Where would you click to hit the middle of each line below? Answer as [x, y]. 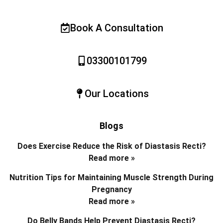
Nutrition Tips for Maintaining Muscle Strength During [111, 178]
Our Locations [116, 94]
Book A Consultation [116, 28]
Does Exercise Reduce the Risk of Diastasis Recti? [111, 146]
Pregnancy [111, 190]
